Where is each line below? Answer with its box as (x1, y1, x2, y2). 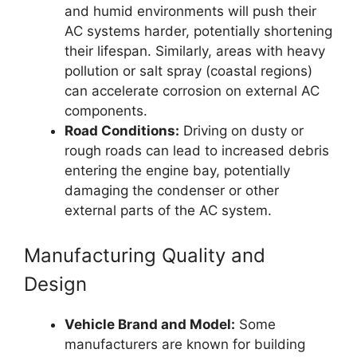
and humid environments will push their (65, 3, 316, 20)
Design (24, 272, 87, 296)
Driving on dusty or (179, 123, 304, 139)
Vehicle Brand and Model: (65, 316, 235, 332)
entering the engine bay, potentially (65, 163, 290, 179)
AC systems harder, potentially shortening (65, 23, 332, 40)
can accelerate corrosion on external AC (65, 83, 320, 100)
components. (65, 103, 147, 120)
